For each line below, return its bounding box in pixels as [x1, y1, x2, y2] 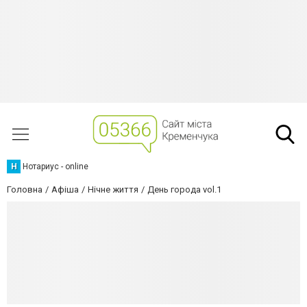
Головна [7, 184, 42, 195]
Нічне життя [88, 184, 138, 195]
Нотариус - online [23, 162, 88, 171]
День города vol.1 [147, 184, 221, 195]
